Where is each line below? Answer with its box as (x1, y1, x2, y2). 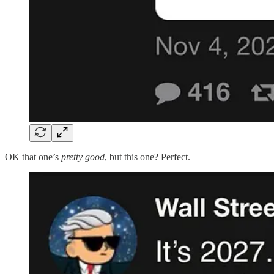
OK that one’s (5, 152, 61, 163)
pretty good (61, 152, 105, 163)
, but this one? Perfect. (105, 152, 190, 163)
